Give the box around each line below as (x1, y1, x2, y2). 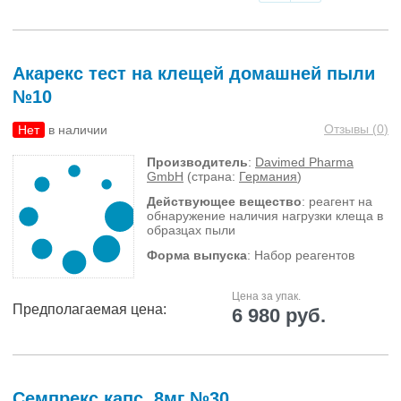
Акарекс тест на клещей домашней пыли (13, 64, 375, 83)
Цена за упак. (231, 290, 301, 303)
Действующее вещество (147, 194, 302, 209)
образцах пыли (147, 223, 235, 237)
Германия (239, 169, 297, 183)
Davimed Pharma (255, 155, 354, 169)
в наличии (45, 123, 107, 137)
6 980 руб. (231, 304, 326, 327)
